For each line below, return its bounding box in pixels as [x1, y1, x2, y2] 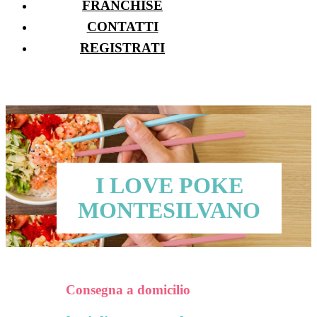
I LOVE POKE [95, 173, 243, 199]
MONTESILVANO [78, 197, 260, 224]
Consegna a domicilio [65, 282, 190, 297]
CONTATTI [86, 19, 158, 35]
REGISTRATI [80, 40, 165, 55]
